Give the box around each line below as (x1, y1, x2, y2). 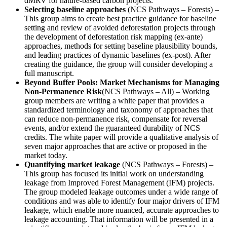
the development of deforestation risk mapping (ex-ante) (24, 32, 203, 41)
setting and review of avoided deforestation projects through (24, 23, 215, 32)
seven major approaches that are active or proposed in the (24, 141, 207, 150)
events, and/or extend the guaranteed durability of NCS (24, 123, 200, 132)
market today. (24, 150, 67, 160)
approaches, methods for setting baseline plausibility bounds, (24, 41, 217, 50)
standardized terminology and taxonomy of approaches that (24, 105, 213, 114)
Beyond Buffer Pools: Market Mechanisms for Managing (24, 78, 219, 87)
